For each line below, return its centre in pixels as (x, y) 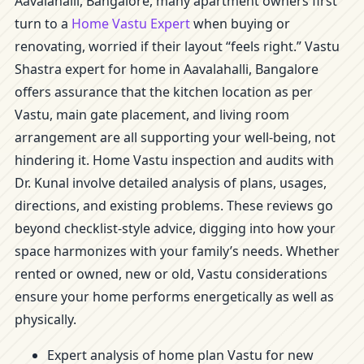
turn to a (43, 24)
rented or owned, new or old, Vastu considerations (171, 274)
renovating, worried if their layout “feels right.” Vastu (177, 46)
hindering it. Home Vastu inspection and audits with (174, 160)
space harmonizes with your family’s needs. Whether (177, 251)
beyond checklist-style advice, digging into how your (175, 228)
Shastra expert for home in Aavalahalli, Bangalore (167, 69)
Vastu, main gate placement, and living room (152, 115)
